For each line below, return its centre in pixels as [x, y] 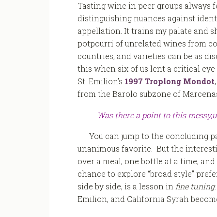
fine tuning [195, 186]
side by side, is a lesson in [126, 186]
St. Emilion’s [101, 81]
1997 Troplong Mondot [169, 81]
